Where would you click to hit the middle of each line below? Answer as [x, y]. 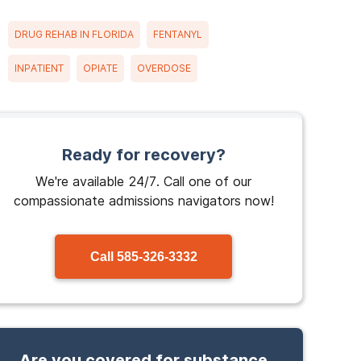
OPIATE [100, 68]
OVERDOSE [164, 68]
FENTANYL [178, 34]
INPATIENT [39, 68]
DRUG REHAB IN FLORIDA [74, 34]
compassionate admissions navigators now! [143, 201]
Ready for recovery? [143, 155]
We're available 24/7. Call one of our [143, 181]
